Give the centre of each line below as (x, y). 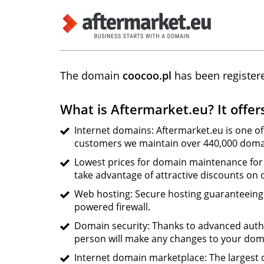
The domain (91, 75)
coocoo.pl (147, 75)
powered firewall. (112, 207)
